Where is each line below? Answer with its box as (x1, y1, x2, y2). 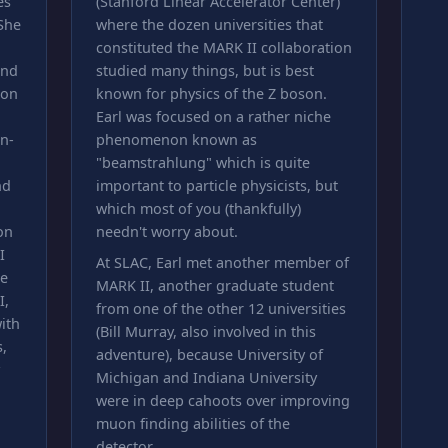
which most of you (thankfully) (95, 199, 301, 218)
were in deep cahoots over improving (95, 391, 350, 410)
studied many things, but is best (95, 61, 314, 80)
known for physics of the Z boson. (95, 84, 327, 103)
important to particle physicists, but (95, 176, 338, 195)
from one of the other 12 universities (95, 299, 346, 318)
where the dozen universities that (95, 15, 323, 34)
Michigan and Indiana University (95, 368, 317, 387)
